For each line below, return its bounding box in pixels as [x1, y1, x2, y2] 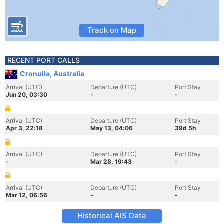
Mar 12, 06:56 [6, 191, 47, 199]
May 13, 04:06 [90, 124, 133, 132]
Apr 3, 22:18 [6, 124, 43, 132]
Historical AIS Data [77, 211, 146, 220]
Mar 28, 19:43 [90, 158, 132, 165]
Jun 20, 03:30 [6, 91, 47, 98]
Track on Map [87, 25, 136, 35]
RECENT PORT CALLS [7, 56, 80, 64]
